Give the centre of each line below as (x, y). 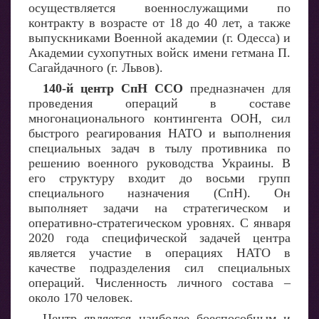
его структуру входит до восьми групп (159, 178)
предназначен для (237, 88)
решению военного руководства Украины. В (159, 163)
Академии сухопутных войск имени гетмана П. (159, 53)
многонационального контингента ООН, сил (159, 118)
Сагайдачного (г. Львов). (96, 68)
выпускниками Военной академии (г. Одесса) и (159, 38)
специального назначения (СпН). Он (159, 193)
